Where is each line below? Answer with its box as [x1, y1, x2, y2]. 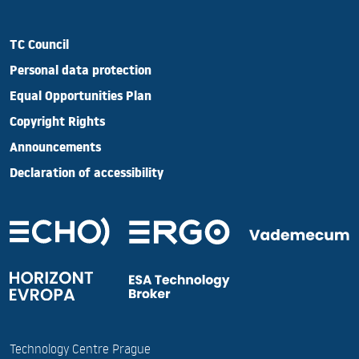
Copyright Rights [10, 112, 105, 136]
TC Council [10, 35, 69, 59]
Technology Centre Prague [10, 340, 151, 357]
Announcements [10, 138, 101, 162]
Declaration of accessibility [10, 163, 163, 188]
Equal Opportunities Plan [10, 87, 151, 111]
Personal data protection [10, 61, 151, 85]
